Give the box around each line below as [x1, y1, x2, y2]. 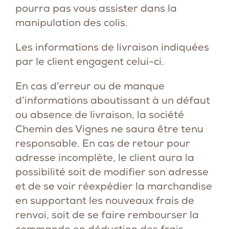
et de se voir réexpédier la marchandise [15, 179, 212, 193]
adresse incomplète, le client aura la [15, 151, 194, 164]
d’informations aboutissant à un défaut [15, 94, 210, 107]
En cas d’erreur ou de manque [15, 79, 165, 93]
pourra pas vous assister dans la [15, 2, 177, 15]
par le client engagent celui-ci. [15, 55, 164, 68]
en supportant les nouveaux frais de [15, 194, 194, 207]
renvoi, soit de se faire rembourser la [15, 208, 199, 221]
